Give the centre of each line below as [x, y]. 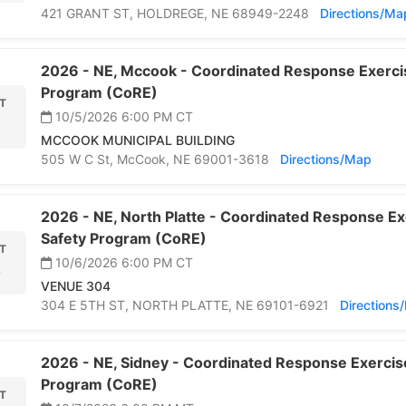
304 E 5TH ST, [87, 305]
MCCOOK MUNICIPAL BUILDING [138, 140]
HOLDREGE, [174, 14]
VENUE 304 [76, 286]
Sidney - [152, 363]
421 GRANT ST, [89, 14]
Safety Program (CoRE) [124, 239]
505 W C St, [79, 159]
